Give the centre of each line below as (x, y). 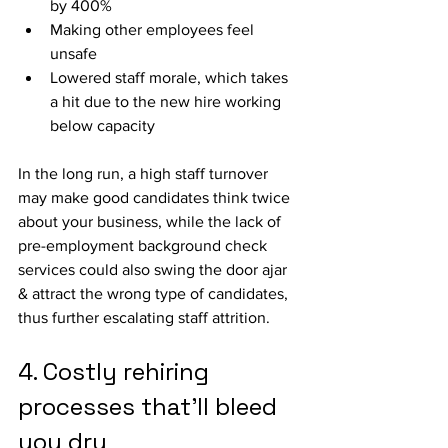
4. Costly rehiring (116, 371)
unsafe (73, 53)
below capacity (102, 125)
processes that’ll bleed (150, 406)
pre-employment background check (144, 245)
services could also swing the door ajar (154, 269)
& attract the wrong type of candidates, (155, 293)
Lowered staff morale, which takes (171, 77)
